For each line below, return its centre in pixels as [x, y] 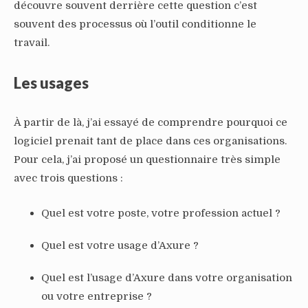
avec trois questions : [68, 178]
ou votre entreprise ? [97, 296]
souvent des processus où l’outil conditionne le [135, 24]
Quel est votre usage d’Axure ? [120, 245]
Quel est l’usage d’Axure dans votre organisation [167, 277]
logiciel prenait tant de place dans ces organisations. [150, 141]
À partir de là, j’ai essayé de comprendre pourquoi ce [151, 122]
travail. [32, 43]
